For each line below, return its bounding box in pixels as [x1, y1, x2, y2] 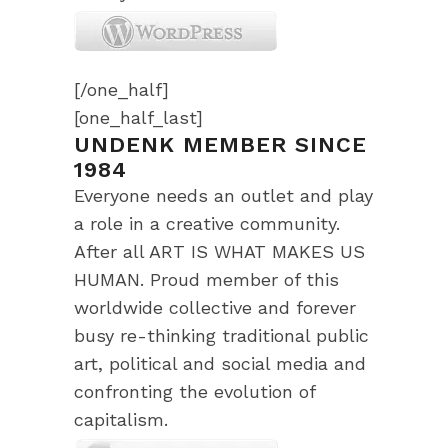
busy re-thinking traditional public [74, 325, 369, 346]
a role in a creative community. [74, 213, 340, 234]
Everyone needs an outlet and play [74, 185, 373, 206]
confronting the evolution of [74, 381, 315, 402]
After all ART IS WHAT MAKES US [74, 241, 365, 262]
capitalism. [74, 409, 168, 430]
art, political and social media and [74, 353, 366, 374]
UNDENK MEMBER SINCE [74, 132, 367, 157]
